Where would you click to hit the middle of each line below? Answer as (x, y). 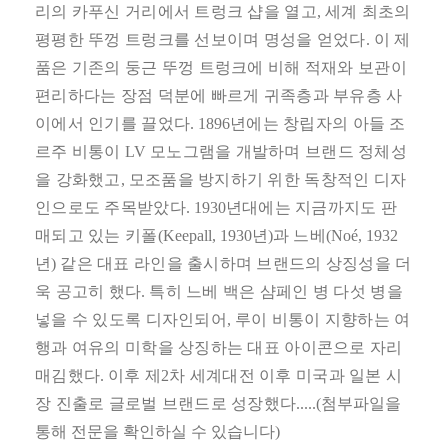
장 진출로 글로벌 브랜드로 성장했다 (166, 403)
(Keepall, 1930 (204, 235)
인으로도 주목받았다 (110, 207)
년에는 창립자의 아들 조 (318, 123)
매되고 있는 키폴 (96, 235)
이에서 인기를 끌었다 (113, 123)
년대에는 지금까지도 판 (311, 207)
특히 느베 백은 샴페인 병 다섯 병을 (276, 291)
